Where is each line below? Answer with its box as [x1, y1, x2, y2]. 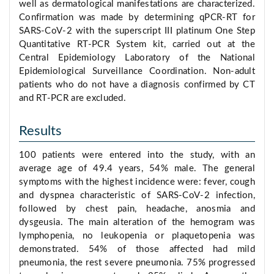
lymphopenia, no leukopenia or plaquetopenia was [19, 231, 255, 241]
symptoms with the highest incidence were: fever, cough [19, 177, 255, 187]
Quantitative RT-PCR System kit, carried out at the [19, 40, 255, 50]
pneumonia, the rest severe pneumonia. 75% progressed [19, 258, 255, 268]
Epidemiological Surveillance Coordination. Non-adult [19, 67, 255, 76]
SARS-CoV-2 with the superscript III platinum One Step [19, 26, 255, 36]
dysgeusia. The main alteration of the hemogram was [19, 218, 255, 228]
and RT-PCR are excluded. [19, 94, 127, 103]
